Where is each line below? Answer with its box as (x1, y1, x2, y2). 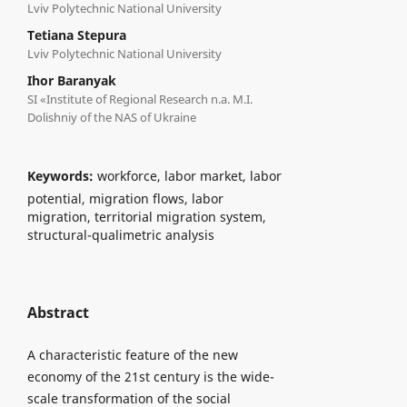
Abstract (26, 302, 89, 323)
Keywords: (26, 166, 97, 184)
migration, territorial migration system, (26, 207, 266, 225)
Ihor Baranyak (26, 71, 116, 89)
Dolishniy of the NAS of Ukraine (26, 108, 196, 125)
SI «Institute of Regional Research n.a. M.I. (26, 90, 253, 107)
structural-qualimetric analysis (26, 225, 214, 243)
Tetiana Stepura (26, 25, 126, 44)
